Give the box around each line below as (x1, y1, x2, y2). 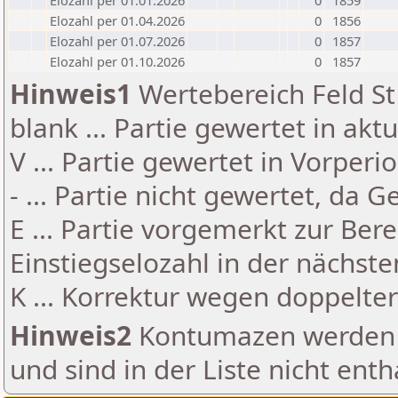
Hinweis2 (10, 317, 131, 354)
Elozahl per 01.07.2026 (50, 32, 185, 50)
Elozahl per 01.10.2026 (50, 52, 185, 70)
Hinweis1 (10, 76, 131, 112)
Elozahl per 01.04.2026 (50, 12, 185, 29)
